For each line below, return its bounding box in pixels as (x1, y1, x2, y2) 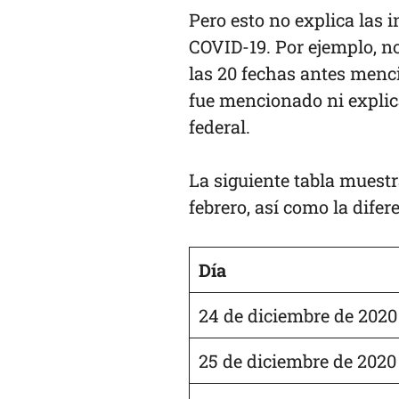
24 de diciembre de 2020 (199, 303, 397, 327)
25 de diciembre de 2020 (199, 348, 396, 372)
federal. (189, 114, 255, 138)
